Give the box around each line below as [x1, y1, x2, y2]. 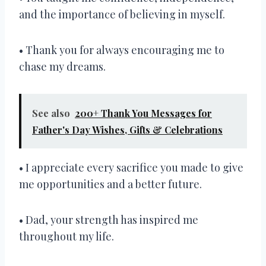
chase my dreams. [19, 59, 106, 74]
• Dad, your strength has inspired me [19, 212, 198, 227]
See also [32, 106, 70, 119]
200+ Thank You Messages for [75, 106, 212, 119]
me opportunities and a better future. [19, 176, 202, 191]
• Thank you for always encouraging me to [19, 42, 224, 57]
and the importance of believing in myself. [19, 7, 225, 21]
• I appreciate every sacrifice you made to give [19, 160, 243, 175]
